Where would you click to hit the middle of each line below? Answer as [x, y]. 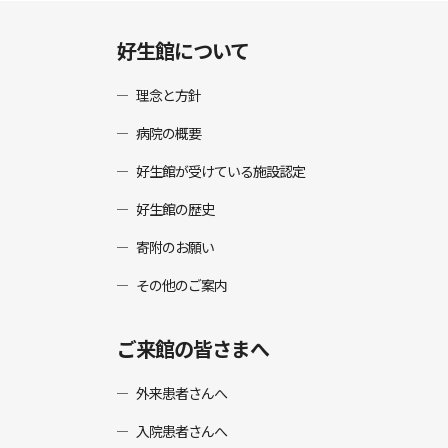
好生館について [183, 50]
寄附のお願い [175, 247]
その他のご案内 [182, 285]
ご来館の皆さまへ [193, 348]
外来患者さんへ [182, 393]
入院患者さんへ [182, 431]
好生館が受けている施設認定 [221, 171]
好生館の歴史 [175, 209]
